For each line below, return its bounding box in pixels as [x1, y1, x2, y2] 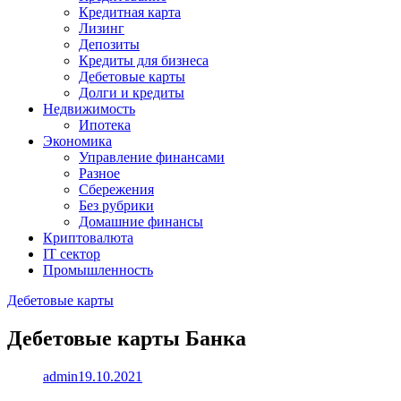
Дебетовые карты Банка [7, 326, 246, 350]
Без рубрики [79, 198, 154, 213]
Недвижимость [43, 101, 135, 116]
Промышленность [43, 262, 153, 277]
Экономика [43, 133, 112, 149]
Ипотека [79, 117, 131, 132]
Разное [79, 166, 120, 181]
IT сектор [43, 246, 100, 261]
